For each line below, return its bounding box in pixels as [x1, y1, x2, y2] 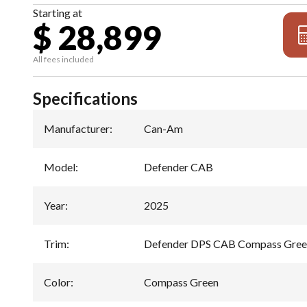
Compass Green [144, 275, 219, 288]
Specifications [33, 88, 138, 108]
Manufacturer [44, 121, 110, 135]
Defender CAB [144, 160, 213, 173]
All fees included [33, 53, 94, 64]
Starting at [33, 5, 82, 19]
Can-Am [144, 121, 183, 135]
